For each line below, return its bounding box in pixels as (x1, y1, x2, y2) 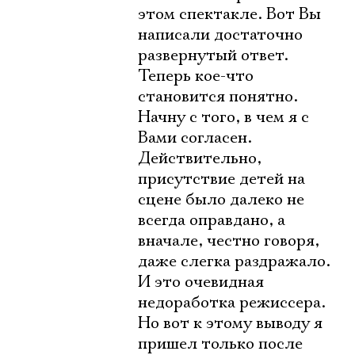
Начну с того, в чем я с (138, 107, 309, 128)
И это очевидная (138, 272, 264, 292)
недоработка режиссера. (138, 292, 326, 313)
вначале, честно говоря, (138, 231, 319, 251)
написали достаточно (138, 25, 303, 45)
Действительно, (138, 148, 261, 169)
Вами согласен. (138, 128, 252, 148)
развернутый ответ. (138, 45, 288, 66)
